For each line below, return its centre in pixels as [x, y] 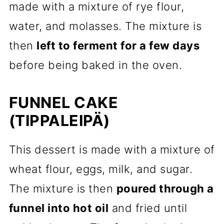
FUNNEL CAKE [63, 102]
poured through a [165, 188]
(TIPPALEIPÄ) [59, 120]
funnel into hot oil [59, 208]
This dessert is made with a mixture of [112, 149]
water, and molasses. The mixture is [105, 26]
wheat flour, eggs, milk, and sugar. [101, 169]
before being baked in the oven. [95, 65]
